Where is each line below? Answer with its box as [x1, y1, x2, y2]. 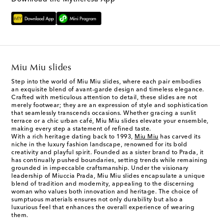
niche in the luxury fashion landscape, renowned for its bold [11, 142, 187, 148]
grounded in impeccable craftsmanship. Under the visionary [11, 165, 189, 172]
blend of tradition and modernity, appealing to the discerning [11, 181, 194, 188]
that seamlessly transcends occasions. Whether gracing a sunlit [11, 110, 196, 117]
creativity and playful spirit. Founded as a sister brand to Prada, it [11, 150, 204, 156]
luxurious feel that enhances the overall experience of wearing [11, 205, 194, 211]
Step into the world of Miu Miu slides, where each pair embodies [11, 79, 201, 85]
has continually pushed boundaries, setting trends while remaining [11, 158, 208, 164]
